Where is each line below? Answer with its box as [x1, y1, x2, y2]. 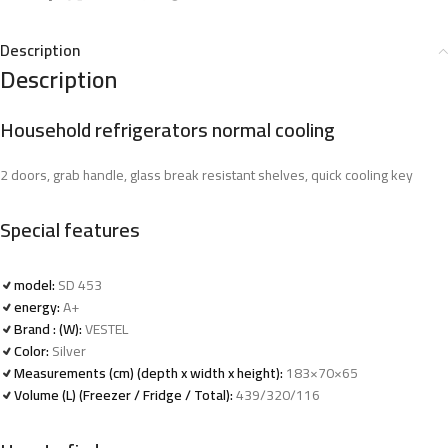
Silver [49, 338, 86, 364]
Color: [14, 338, 49, 364]
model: [14, 272, 55, 298]
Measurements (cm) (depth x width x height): [14, 360, 283, 386]
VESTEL [82, 316, 128, 342]
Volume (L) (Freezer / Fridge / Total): [14, 382, 233, 408]
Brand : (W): [14, 316, 82, 342]
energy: [14, 294, 60, 320]
